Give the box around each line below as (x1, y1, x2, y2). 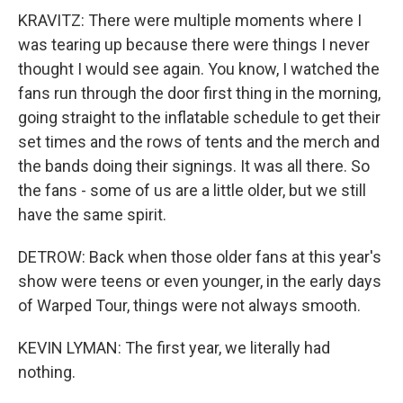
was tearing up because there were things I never (18, 35, 370, 54)
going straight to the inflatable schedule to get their (18, 108, 381, 127)
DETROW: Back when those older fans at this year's (18, 247, 381, 266)
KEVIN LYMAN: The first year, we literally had (18, 338, 330, 357)
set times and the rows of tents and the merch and (18, 132, 380, 151)
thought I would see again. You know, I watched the (18, 59, 380, 78)
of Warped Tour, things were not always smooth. (18, 296, 361, 315)
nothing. (18, 363, 76, 381)
